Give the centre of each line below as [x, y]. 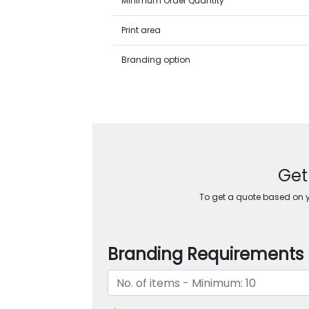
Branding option [156, 60]
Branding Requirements [206, 254]
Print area [141, 30]
